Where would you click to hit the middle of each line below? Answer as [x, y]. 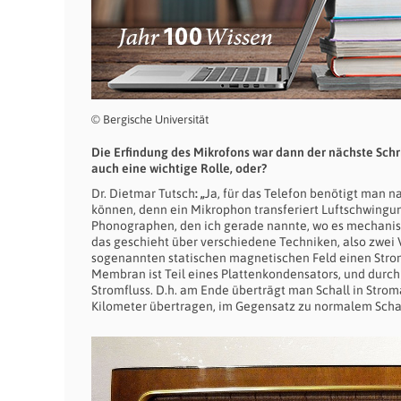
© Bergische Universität [150, 120]
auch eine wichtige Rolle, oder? [179, 169]
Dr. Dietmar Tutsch [143, 194]
